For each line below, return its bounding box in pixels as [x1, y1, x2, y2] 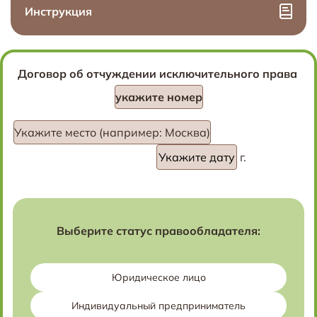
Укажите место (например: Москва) [13, 125, 210, 139]
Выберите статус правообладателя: [57, 224, 260, 238]
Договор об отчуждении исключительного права [17, 67, 300, 81]
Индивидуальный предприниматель [71, 299, 246, 312]
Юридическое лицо [111, 271, 206, 284]
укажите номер [115, 90, 202, 104]
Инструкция [25, 4, 92, 18]
